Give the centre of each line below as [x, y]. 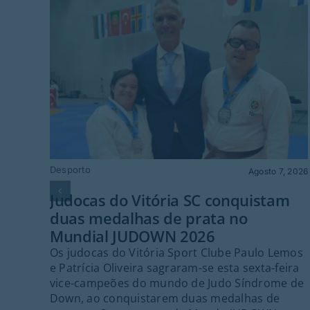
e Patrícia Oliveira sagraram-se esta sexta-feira [174, 267]
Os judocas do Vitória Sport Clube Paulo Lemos [176, 252]
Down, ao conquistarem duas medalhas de [165, 298]
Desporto [70, 170]
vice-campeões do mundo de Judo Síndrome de [177, 283]
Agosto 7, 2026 [278, 172]
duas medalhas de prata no [148, 218]
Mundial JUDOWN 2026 [132, 236]
